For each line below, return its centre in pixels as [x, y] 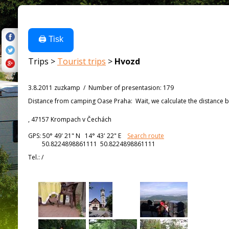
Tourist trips [82, 61]
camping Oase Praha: [102, 101]
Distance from [49, 101]
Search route [146, 136]
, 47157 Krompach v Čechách [70, 119]
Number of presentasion [124, 88]
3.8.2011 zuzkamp [54, 88]
